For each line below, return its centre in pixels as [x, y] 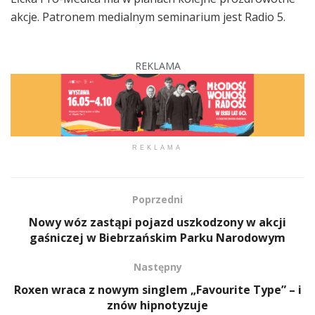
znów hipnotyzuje [157, 305]
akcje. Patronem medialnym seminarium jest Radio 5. [148, 17]
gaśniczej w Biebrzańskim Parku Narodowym [157, 237]
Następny [157, 266]
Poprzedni [157, 199]
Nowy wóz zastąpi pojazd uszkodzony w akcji [157, 222]
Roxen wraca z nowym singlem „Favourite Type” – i [157, 289]
